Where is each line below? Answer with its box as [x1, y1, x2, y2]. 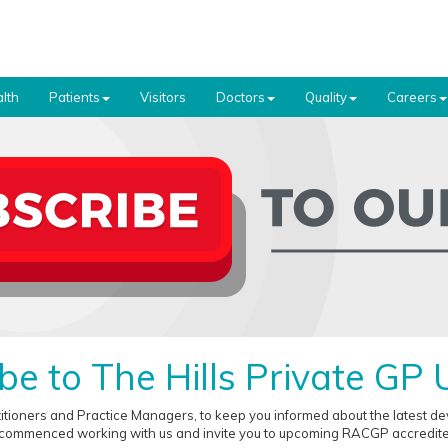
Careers [387, 89, 437, 105]
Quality [305, 89, 347, 105]
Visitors [140, 89, 186, 105]
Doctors [216, 89, 265, 105]
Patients [49, 89, 100, 105]
